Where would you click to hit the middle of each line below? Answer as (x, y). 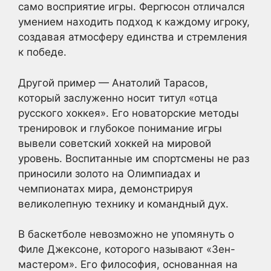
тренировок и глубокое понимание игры (120, 128)
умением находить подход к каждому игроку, (134, 22)
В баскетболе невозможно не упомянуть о (126, 234)
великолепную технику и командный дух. (123, 204)
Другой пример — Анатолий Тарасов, (113, 83)
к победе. (42, 52)
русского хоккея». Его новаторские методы (129, 113)
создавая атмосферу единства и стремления (133, 37)
